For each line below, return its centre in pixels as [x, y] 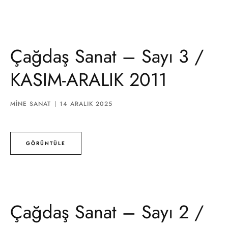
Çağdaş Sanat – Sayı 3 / [107, 56]
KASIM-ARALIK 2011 [89, 80]
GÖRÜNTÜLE [46, 143]
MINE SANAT [31, 104]
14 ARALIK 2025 [86, 104]
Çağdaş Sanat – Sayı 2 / [107, 212]
